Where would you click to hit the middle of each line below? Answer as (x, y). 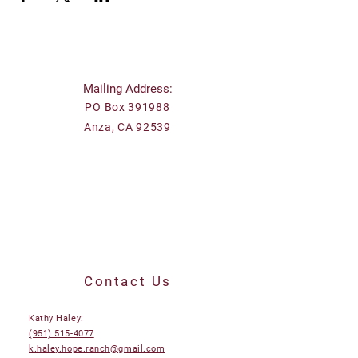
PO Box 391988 (127, 107)
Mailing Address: (127, 89)
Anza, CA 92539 (127, 127)
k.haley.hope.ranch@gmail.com (97, 349)
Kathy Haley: (56, 318)
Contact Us (128, 281)
